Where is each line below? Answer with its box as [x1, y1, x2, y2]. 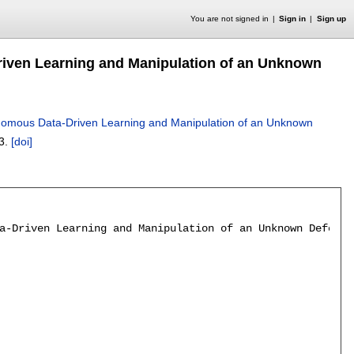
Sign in [279, 14, 307, 23]
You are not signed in [190, 14, 269, 23]
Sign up [316, 14, 346, 23]
